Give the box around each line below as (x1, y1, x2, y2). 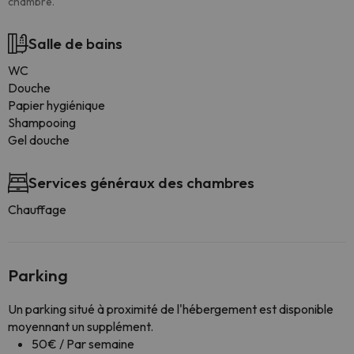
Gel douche (8, 132, 70, 148)
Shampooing (8, 115, 76, 130)
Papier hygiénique (8, 97, 105, 113)
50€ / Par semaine (32, 336, 134, 352)
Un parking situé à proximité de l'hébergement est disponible (8, 301, 333, 317)
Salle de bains (28, 34, 122, 53)
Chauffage (8, 201, 66, 217)
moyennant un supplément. (8, 318, 153, 334)
